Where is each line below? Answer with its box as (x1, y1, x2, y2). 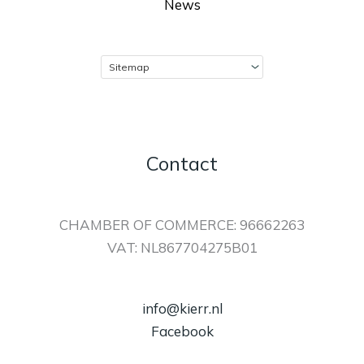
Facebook (150, 323, 214, 340)
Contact (146, 151, 218, 176)
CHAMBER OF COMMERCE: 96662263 (59, 215, 305, 233)
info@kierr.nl (141, 300, 223, 318)
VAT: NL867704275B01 (106, 238, 258, 256)
